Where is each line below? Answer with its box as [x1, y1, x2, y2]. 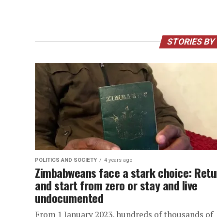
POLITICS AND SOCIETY [35, 157, 97, 163]
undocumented [35, 189, 104, 206]
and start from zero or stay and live [35, 176, 198, 194]
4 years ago [104, 157, 132, 163]
